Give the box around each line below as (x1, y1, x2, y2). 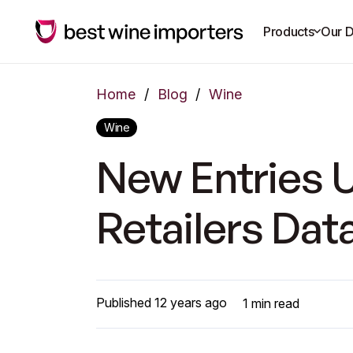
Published (96, 294, 154, 310)
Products (263, 24, 314, 39)
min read (248, 295, 299, 311)
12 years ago (154, 294, 227, 310)
